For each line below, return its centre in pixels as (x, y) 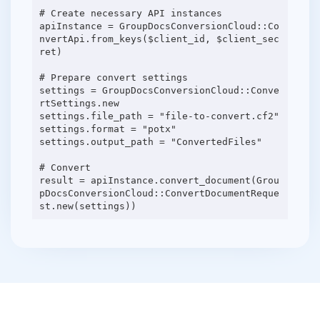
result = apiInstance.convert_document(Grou (159, 180)
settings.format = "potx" (107, 129)
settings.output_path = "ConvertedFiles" (150, 141)
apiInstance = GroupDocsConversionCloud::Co (159, 26)
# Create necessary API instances (130, 13)
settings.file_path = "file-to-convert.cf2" (159, 116)
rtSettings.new (79, 103)
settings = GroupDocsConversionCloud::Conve (159, 90)
